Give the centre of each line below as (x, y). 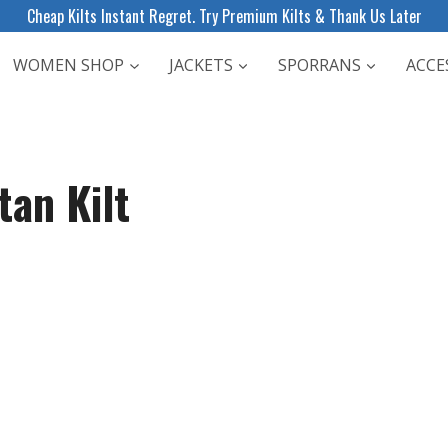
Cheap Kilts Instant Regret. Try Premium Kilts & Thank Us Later (224, 16)
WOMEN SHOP (69, 64)
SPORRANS (319, 64)
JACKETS (201, 64)
